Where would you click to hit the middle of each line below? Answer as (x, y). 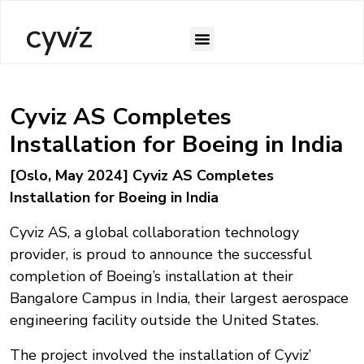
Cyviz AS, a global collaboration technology (154, 233)
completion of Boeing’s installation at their (152, 277)
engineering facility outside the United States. (164, 321)
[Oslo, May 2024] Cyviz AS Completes (142, 176)
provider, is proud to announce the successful (161, 255)
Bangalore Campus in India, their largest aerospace (179, 299)
